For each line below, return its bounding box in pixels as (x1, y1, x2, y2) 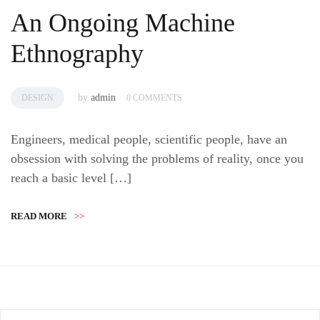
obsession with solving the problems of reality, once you (11, 151, 304, 166)
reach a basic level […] (11, 171, 131, 186)
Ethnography (11, 39, 144, 69)
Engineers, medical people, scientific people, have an (11, 132, 287, 147)
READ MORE (11, 211, 67, 222)
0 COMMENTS (126, 93, 182, 104)
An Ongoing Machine (11, 9, 235, 38)
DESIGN (21, 93, 54, 104)
